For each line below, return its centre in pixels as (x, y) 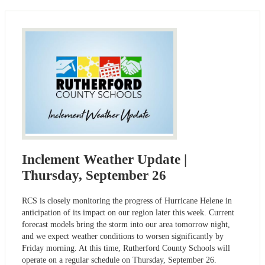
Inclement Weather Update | (104, 159)
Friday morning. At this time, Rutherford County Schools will (126, 248)
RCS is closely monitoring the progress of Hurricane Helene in (127, 201)
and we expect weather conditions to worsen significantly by (123, 236)
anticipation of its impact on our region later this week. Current (128, 212)
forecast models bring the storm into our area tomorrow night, (126, 224)
